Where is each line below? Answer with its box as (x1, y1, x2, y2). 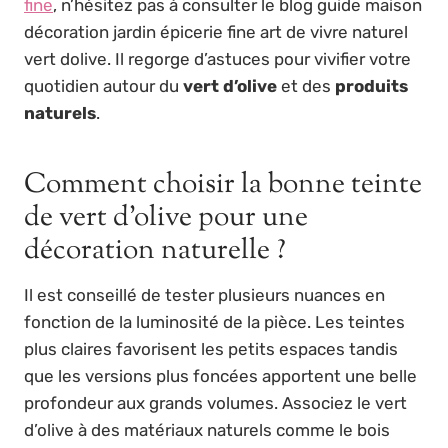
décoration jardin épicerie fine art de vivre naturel (24, 22, 408, 43)
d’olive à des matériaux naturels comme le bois (24, 420, 390, 441)
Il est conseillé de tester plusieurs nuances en (24, 285, 385, 306)
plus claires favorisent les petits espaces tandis (24, 339, 398, 360)
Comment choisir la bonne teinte (24, 165, 422, 206)
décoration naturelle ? (24, 231, 286, 272)
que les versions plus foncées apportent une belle (24, 366, 417, 387)
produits (335, 76, 408, 97)
